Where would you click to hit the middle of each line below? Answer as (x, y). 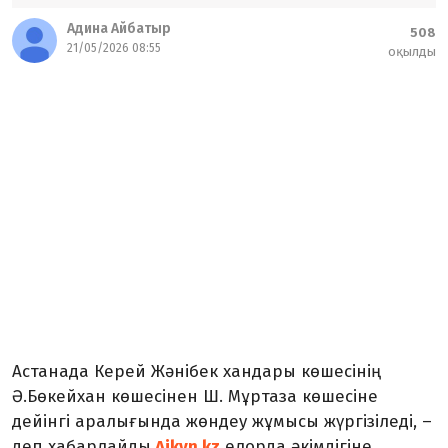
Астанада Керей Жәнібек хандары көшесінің (196, 372)
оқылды (412, 52)
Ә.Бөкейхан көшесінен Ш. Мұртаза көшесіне (195, 397)
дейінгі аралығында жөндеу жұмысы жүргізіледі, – (222, 422)
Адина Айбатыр (119, 29)
